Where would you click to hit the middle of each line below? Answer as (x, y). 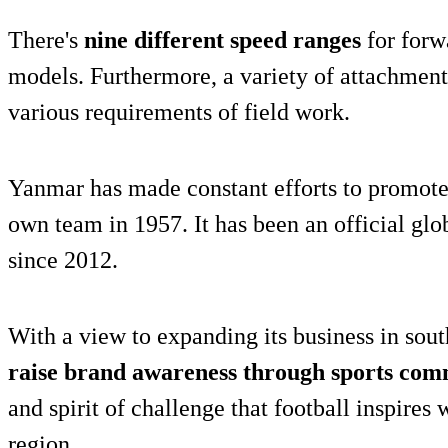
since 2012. (63, 259)
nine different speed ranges (222, 39)
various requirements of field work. (179, 111)
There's (46, 39)
